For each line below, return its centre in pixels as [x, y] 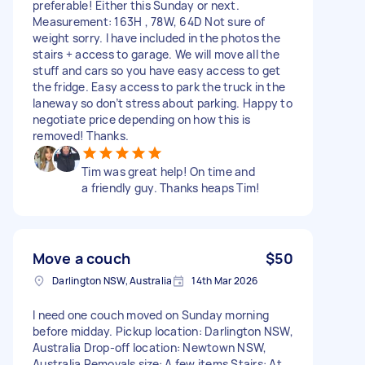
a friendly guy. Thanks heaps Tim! [171, 187]
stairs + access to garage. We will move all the [156, 54]
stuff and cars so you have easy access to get [157, 70]
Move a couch [81, 258]
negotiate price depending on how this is [141, 119]
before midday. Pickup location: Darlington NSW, [163, 331]
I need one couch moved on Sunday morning [151, 314]
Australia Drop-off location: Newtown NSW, [150, 347]
